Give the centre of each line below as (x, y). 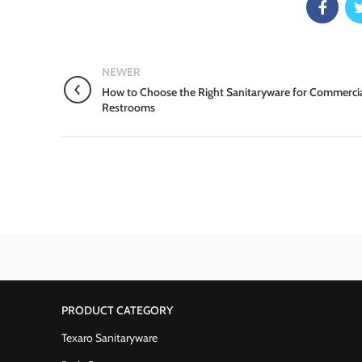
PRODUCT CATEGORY (117, 310)
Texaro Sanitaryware (109, 338)
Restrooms (128, 107)
